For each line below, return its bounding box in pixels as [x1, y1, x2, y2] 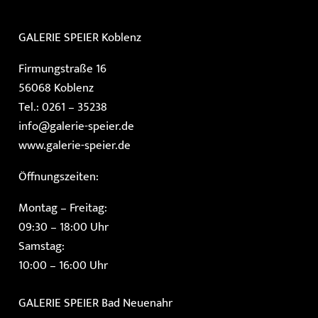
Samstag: [18, 236, 65, 257]
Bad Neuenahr [101, 292, 172, 313]
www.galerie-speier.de [18, 136, 131, 156]
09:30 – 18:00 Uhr [18, 217, 109, 238]
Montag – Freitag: [18, 198, 107, 219]
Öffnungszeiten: [18, 167, 99, 187]
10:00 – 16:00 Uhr [18, 256, 108, 276]
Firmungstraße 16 [18, 59, 106, 79]
